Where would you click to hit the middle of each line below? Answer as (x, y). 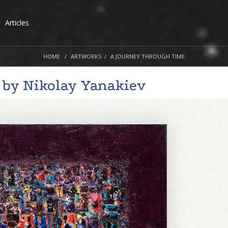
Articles (17, 23)
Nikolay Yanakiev (84, 85)
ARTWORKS (86, 56)
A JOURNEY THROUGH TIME (148, 56)
